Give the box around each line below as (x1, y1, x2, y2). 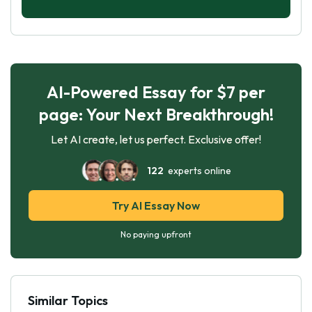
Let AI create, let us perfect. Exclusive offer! (51, 132, 261, 146)
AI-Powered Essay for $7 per (47, 81, 265, 102)
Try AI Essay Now (112, 198, 200, 212)
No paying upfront (120, 228, 192, 240)
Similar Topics (28, 292, 108, 309)
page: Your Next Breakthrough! (38, 103, 274, 125)
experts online (163, 164, 231, 177)
